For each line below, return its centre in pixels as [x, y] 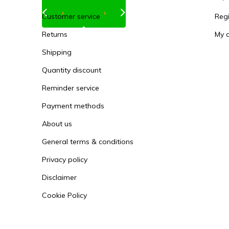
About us [57, 124]
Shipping [57, 52]
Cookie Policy [64, 195]
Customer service [71, 16]
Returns [55, 34]
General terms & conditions [88, 142]
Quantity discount [72, 70]
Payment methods [73, 106]
